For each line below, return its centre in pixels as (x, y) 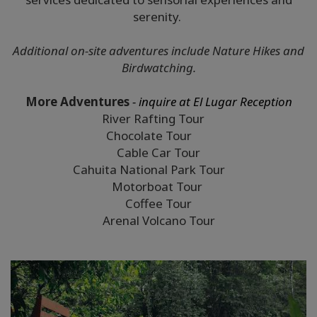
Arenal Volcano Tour (158, 221)
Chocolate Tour (158, 136)
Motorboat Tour (158, 187)
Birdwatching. (158, 68)
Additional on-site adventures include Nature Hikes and (158, 51)
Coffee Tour (158, 204)
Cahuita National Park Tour (158, 170)
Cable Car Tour (158, 153)
